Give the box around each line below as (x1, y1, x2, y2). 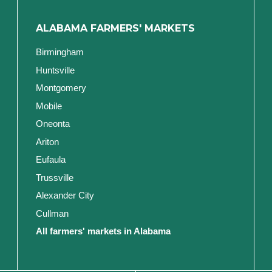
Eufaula (36, 154, 66, 165)
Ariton (36, 136, 59, 147)
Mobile (36, 100, 62, 111)
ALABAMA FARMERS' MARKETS (36, 22, 195, 35)
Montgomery (36, 83, 86, 93)
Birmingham (36, 47, 84, 58)
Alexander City (36, 190, 94, 201)
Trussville (36, 172, 73, 183)
